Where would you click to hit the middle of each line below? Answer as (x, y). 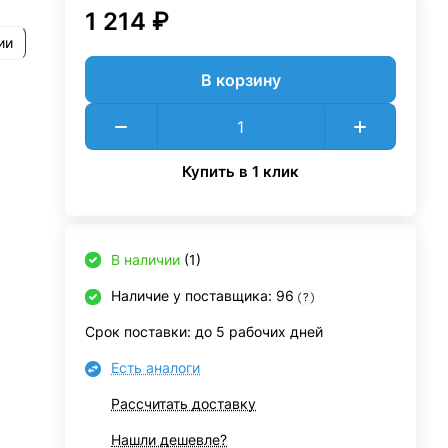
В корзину (240, 79)
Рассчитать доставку (184, 403)
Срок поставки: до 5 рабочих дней (204, 331)
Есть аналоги (156, 367)
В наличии (146, 259)
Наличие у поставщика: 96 (205, 295)
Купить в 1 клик (241, 171)
